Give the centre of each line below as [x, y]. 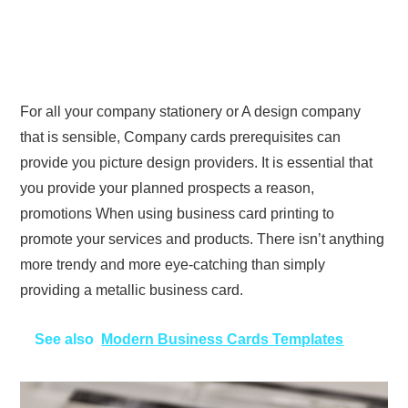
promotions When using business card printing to [178, 213]
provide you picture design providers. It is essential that [197, 162]
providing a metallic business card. [132, 290]
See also [65, 339]
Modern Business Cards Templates [223, 339]
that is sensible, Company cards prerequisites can [181, 137]
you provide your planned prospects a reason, [168, 188]
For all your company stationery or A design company [191, 111]
